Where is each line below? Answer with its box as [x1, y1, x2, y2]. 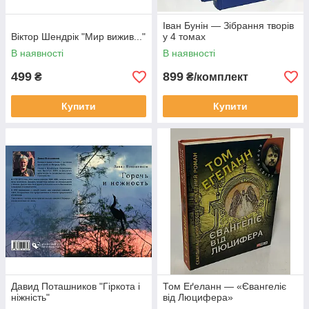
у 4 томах [163, 31, 206, 42]
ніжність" [11, 292, 50, 303]
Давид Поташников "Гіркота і [11, 281, 140, 292]
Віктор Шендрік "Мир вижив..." [11, 31, 146, 42]
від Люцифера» [163, 292, 233, 303]
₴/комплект [183, 71, 248, 83]
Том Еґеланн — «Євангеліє [163, 281, 286, 292]
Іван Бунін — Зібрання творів [163, 20, 294, 31]
